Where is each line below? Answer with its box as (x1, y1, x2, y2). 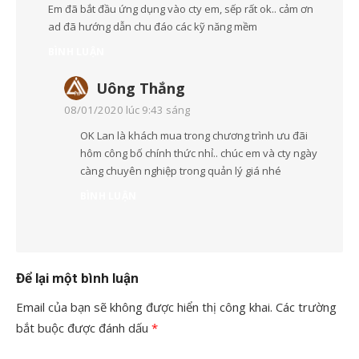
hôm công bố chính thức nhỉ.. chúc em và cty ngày (80, 146, 317, 161)
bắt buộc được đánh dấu (16, 320, 151, 337)
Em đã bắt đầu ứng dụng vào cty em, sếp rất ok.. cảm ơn (48, 2, 313, 17)
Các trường (276, 299, 337, 316)
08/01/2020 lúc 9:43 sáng (64, 103, 190, 118)
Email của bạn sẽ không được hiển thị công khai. (16, 299, 272, 316)
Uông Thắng (96, 79, 185, 99)
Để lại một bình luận (16, 270, 139, 287)
